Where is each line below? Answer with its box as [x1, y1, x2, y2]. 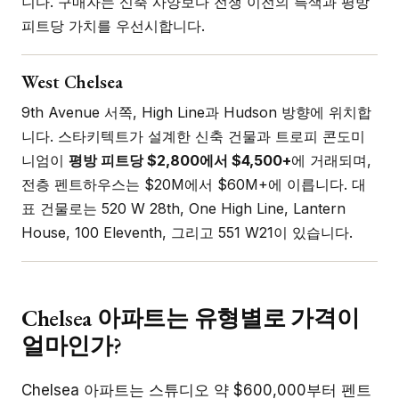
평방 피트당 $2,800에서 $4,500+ [69, 151, 291, 169]
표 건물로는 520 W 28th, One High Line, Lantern [21, 199, 346, 217]
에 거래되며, [291, 151, 371, 169]
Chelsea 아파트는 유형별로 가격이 [21, 302, 360, 333]
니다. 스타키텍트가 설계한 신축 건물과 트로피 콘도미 [21, 126, 365, 145]
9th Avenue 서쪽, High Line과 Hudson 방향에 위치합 [21, 102, 371, 121]
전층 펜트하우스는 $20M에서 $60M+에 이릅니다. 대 [21, 175, 366, 193]
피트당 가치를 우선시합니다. [21, 16, 205, 35]
